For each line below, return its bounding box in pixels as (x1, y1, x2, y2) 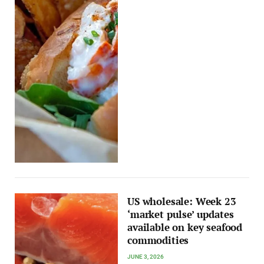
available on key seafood (127, 220, 243, 234)
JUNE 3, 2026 (127, 253, 164, 260)
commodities (127, 233, 189, 247)
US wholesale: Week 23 (127, 194, 236, 208)
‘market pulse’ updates (127, 207, 234, 221)
